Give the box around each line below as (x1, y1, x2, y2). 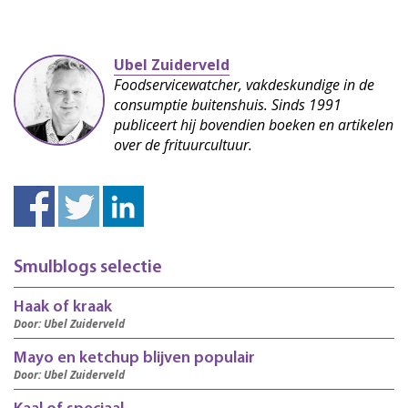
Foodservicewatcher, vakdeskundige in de (114, 75, 374, 95)
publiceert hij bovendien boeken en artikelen (114, 115, 393, 135)
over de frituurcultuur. (114, 135, 252, 155)
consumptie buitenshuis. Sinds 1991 (114, 95, 342, 115)
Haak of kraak (14, 299, 112, 317)
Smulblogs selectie (14, 259, 162, 278)
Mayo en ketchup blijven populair (14, 350, 255, 368)
